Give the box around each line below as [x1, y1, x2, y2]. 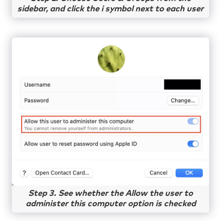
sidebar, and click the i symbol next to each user [17, 4, 204, 13]
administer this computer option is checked [25, 199, 196, 208]
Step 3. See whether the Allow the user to [28, 189, 193, 198]
